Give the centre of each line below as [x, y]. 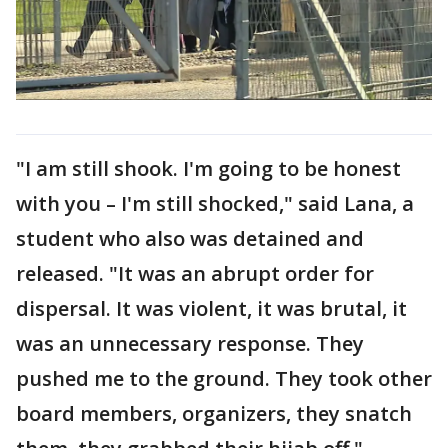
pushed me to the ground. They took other [224, 378]
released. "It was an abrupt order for [195, 273]
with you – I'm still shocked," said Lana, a [215, 203]
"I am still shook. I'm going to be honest [208, 168]
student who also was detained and [190, 238]
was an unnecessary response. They [190, 343]
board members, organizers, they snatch [214, 413]
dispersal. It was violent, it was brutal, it [211, 308]
